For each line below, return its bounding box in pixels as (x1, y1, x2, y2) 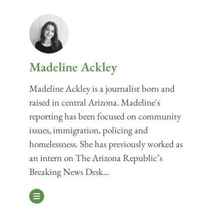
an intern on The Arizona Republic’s (29, 152, 163, 165)
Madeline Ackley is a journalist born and (29, 82, 175, 95)
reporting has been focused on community (29, 110, 181, 123)
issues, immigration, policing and (29, 124, 148, 137)
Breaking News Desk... (29, 166, 109, 178)
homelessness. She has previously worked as (29, 138, 183, 151)
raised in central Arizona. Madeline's (29, 96, 160, 109)
